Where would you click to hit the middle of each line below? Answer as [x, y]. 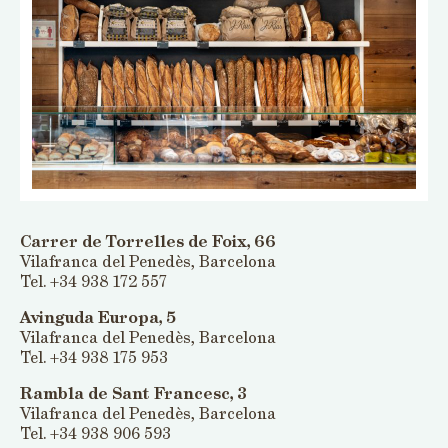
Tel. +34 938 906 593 [95, 433]
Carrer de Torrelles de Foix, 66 [148, 241]
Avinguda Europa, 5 [98, 317]
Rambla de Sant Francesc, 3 [133, 393]
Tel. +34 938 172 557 [93, 281]
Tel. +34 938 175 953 [94, 357]
